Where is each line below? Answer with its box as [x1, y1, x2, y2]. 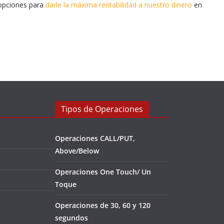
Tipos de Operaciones [61, 103, 143, 114]
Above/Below [55, 146, 99, 155]
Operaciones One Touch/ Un [55, 167, 151, 176]
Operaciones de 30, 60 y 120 [55, 200, 150, 210]
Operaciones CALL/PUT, [55, 133, 135, 143]
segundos [55, 213, 88, 222]
